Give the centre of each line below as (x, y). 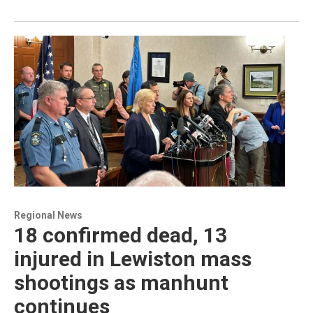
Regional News (48, 215)
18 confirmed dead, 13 (121, 235)
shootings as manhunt (121, 282)
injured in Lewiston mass (133, 259)
